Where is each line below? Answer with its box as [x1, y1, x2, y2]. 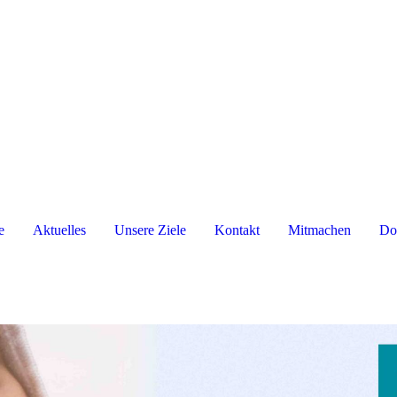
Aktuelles [32, 222, 86, 237]
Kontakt [214, 222, 260, 237]
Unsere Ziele [113, 222, 186, 237]
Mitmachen [287, 222, 351, 237]
